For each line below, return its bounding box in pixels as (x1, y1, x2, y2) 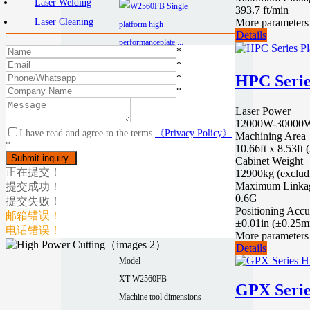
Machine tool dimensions (119, 291, 202, 302)
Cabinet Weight (235, 155, 303, 167)
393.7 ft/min (235, 3, 289, 16)
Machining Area (235, 130, 306, 143)
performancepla (119, 189, 205, 203)
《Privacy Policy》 (155, 128, 232, 138)
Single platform (119, 153, 203, 167)
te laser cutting (119, 207, 199, 221)
